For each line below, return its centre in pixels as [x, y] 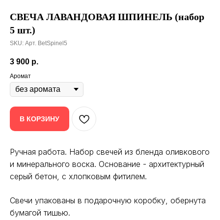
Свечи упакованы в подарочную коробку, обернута [108, 200]
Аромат [20, 76]
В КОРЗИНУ [40, 119]
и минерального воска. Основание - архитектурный [107, 164]
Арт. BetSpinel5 [46, 43]
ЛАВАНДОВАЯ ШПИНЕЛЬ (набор [125, 17]
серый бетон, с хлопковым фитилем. [78, 176]
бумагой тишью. [40, 213]
